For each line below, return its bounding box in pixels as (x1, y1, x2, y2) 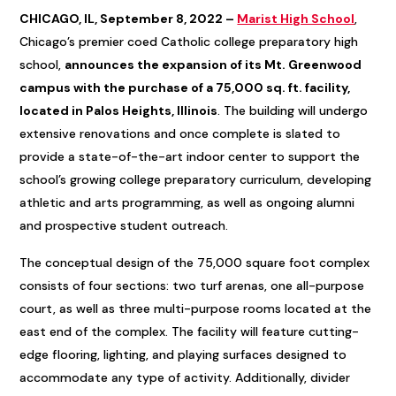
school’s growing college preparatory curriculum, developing (19, 171, 372, 187)
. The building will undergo (217, 103, 369, 118)
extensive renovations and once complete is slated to (19, 126, 341, 141)
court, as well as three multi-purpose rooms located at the (19, 301, 372, 316)
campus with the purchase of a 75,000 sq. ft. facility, (19, 80, 351, 95)
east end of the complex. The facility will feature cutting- (19, 324, 360, 339)
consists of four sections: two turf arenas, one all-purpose (19, 278, 365, 293)
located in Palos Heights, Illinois (19, 103, 218, 118)
